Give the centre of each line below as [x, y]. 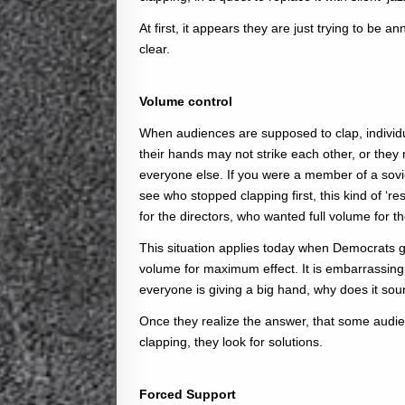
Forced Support [188, 394]
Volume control [186, 101]
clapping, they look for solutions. [231, 341]
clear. [155, 48]
